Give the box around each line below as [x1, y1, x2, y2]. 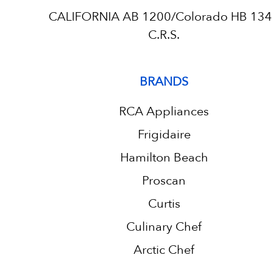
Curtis [148, 195, 180, 212]
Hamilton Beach [120, 149, 208, 166]
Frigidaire [137, 126, 191, 143]
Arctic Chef [134, 242, 194, 258]
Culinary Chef [126, 219, 202, 235]
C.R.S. [148, 27, 180, 43]
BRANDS [140, 73, 188, 90]
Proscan [142, 172, 186, 189]
